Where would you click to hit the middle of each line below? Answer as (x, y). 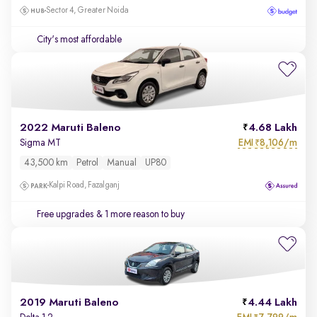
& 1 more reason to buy (139, 214)
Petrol (87, 163)
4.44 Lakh (272, 303)
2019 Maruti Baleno (69, 303)
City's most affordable (79, 40)
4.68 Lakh (273, 128)
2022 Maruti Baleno (70, 128)
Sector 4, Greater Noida (87, 11)
